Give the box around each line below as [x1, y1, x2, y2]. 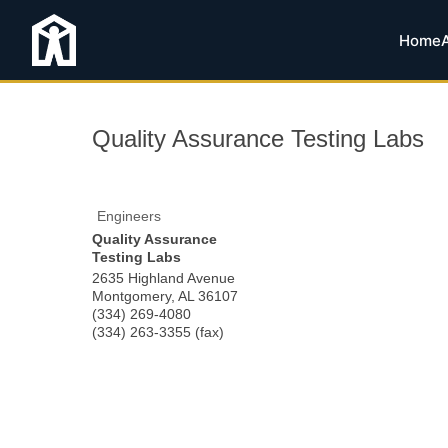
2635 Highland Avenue [92, 270, 235, 286]
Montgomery [92, 288, 171, 304]
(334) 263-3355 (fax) [92, 324, 224, 340]
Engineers [97, 208, 161, 224]
